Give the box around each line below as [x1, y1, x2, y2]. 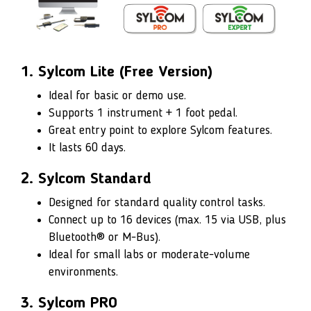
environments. [49, 266, 118, 279]
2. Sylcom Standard [21, 171, 151, 187]
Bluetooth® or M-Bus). [49, 231, 160, 244]
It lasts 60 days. [49, 142, 129, 155]
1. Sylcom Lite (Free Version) [21, 65, 212, 81]
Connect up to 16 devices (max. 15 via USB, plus [49, 214, 286, 227]
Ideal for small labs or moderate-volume [49, 249, 250, 262]
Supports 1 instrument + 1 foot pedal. [49, 107, 237, 120]
